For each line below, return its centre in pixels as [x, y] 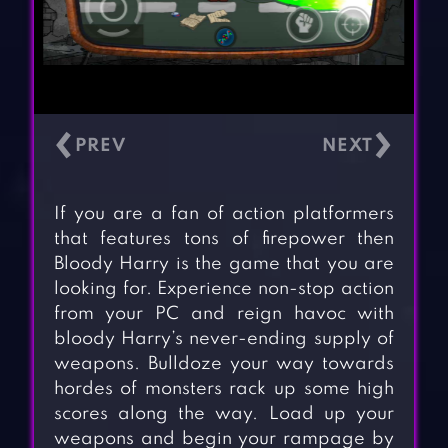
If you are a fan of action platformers [224, 214]
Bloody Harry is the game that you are [224, 264]
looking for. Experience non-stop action [224, 289]
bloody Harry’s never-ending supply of [224, 339]
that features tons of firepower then [224, 239]
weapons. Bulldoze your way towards [224, 364]
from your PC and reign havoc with [224, 314]
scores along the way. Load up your [224, 414]
